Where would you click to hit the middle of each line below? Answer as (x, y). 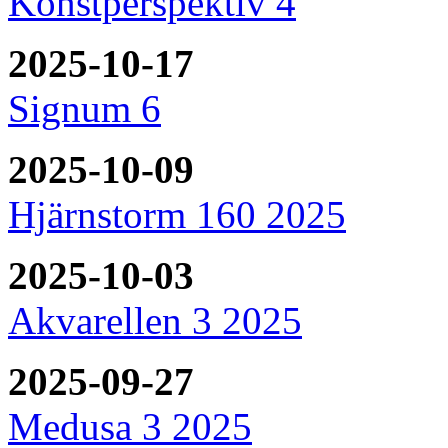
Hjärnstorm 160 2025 (177, 214)
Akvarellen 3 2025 (155, 320)
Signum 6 (84, 108)
